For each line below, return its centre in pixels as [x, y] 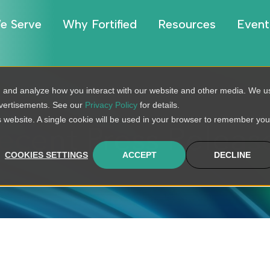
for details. [159, 105]
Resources [187, 24]
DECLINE [232, 155]
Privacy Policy [111, 105]
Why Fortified [100, 24]
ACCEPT [139, 155]
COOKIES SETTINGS [46, 155]
